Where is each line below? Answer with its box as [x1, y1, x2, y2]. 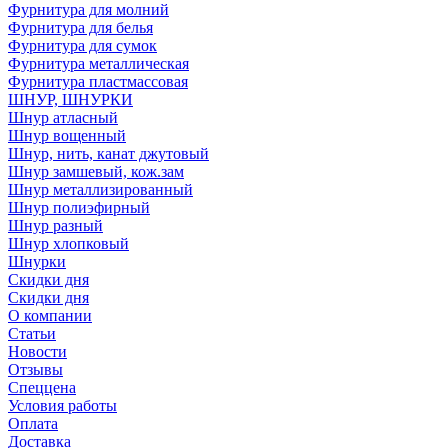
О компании [8, 307, 92, 324]
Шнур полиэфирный [8, 199, 150, 216]
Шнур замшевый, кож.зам [8, 163, 184, 180]
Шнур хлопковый [8, 235, 129, 252]
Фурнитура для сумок [8, 37, 157, 54]
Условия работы [8, 397, 117, 414]
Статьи [8, 325, 56, 342]
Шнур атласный [8, 109, 118, 126]
